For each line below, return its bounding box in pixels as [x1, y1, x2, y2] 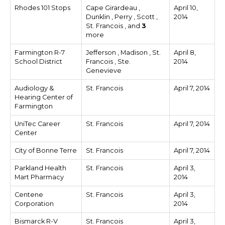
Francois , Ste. [86, 58, 131, 65]
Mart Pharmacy [15, 173, 64, 181]
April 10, [174, 4, 198, 12]
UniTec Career [15, 120, 60, 128]
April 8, [174, 49, 196, 56]
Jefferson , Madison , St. [86, 49, 161, 56]
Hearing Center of [15, 93, 73, 101]
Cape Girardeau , [86, 4, 140, 12]
